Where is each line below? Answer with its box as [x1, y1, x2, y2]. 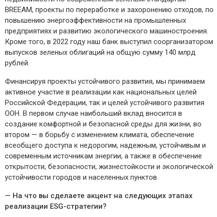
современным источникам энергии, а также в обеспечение [5, 152, 202, 161]
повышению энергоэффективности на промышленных [5, 16, 186, 25]
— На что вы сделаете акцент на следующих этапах [5, 191, 193, 201]
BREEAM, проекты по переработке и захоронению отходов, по [5, 5, 214, 15]
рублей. [5, 59, 30, 68]
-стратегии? [63, 202, 107, 211]
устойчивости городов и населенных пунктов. [5, 173, 158, 182]
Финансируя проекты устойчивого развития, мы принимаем [5, 77, 205, 86]
